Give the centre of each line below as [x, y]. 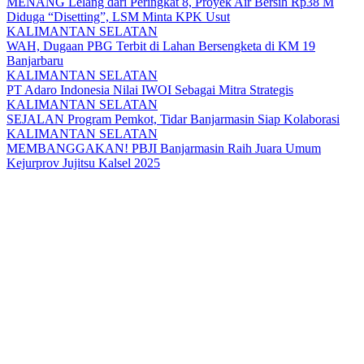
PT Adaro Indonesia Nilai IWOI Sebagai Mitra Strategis [150, 89]
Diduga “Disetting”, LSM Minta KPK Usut [118, 16]
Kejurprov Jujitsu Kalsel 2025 [83, 162]
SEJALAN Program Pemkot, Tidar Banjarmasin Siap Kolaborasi [173, 119]
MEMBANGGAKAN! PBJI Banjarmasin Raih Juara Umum [164, 148]
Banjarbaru [35, 60]
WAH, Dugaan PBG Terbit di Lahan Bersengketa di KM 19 [161, 45]
